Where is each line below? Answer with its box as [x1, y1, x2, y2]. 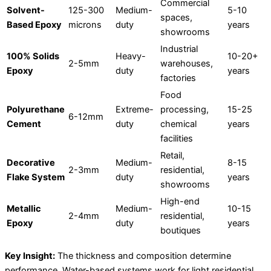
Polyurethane [7, 104, 65, 116]
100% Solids [7, 51, 59, 62]
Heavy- [116, 51, 146, 62]
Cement [7, 119, 41, 130]
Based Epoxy [7, 19, 62, 31]
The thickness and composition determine [55, 250, 231, 261]
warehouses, [160, 58, 213, 70]
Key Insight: [5, 250, 55, 261]
